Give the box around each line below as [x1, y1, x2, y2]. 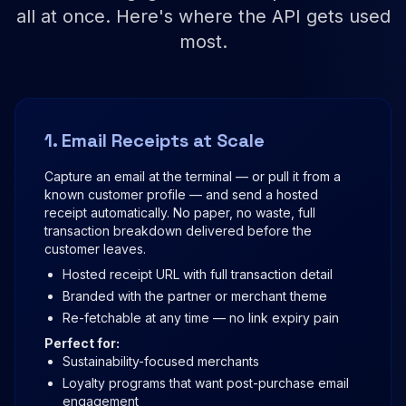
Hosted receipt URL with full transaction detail [63, 266, 333, 283]
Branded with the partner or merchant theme [63, 288, 327, 304]
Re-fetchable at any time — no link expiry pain [63, 310, 339, 326]
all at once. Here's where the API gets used [15, 5, 391, 28]
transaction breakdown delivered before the [44, 223, 312, 239]
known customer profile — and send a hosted [44, 187, 318, 203]
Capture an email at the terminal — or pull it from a [44, 169, 341, 185]
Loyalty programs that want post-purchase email [63, 375, 349, 391]
